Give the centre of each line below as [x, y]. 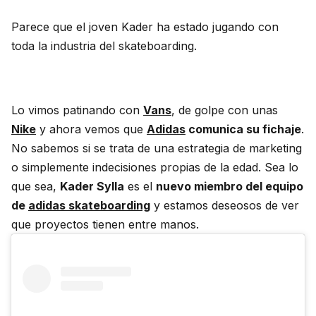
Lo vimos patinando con [77, 110]
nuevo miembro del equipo [230, 186]
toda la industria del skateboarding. [104, 45]
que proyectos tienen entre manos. [105, 224]
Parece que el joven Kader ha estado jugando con [145, 26]
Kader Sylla [92, 186]
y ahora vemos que [91, 129]
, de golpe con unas [225, 110]
